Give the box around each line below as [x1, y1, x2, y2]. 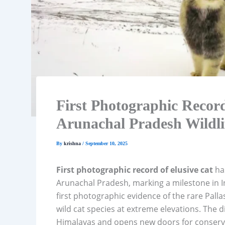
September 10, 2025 [85, 140, 128, 146]
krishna [64, 140, 82, 146]
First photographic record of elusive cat [56, 164, 213, 175]
